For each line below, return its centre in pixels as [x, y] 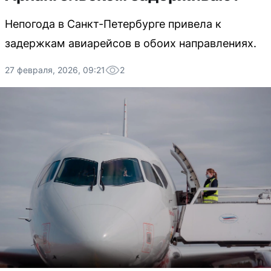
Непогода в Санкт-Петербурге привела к [113, 24]
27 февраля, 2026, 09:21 [55, 70]
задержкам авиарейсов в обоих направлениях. [131, 43]
